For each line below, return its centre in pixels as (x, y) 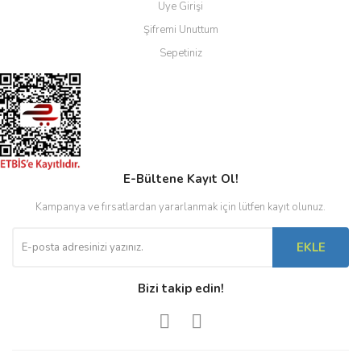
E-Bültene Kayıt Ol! (180, 179)
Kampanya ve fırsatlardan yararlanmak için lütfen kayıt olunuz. (180, 207)
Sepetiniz (180, 53)
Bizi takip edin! (180, 288)
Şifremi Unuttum (180, 30)
